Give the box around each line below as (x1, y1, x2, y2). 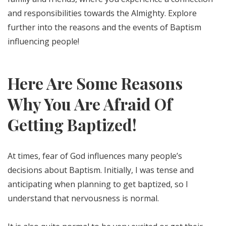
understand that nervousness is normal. (8, 193, 159, 204)
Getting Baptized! (8, 114, 137, 135)
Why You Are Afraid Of (8, 93, 173, 115)
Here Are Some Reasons (8, 72, 183, 94)
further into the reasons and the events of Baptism (8, 22, 201, 33)
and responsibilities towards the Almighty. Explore (8, 8, 197, 19)
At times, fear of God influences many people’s (8, 150, 182, 161)
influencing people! (8, 36, 79, 47)
